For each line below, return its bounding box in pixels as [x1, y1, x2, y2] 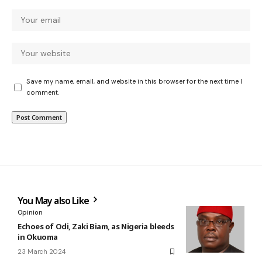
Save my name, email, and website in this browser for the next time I [26, 77, 242, 86]
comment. [26, 88, 59, 97]
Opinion [18, 208, 43, 217]
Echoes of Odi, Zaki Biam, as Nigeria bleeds [18, 221, 174, 232]
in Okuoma [18, 232, 58, 243]
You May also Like [18, 194, 91, 208]
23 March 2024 [18, 247, 65, 256]
